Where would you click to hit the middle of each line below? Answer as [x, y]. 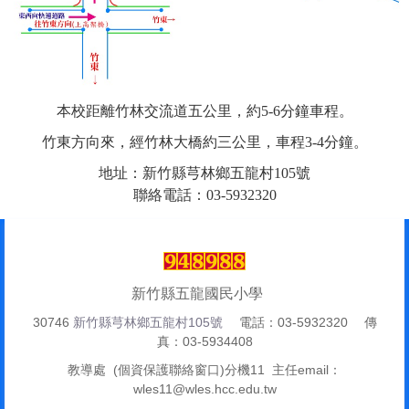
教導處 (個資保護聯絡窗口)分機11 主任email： [204, 370]
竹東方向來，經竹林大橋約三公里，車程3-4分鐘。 [204, 142]
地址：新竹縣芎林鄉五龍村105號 [204, 173]
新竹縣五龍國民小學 [204, 294]
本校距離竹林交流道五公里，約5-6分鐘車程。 [204, 110]
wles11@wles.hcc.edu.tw [204, 389]
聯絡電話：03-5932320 [204, 194]
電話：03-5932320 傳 [299, 322]
